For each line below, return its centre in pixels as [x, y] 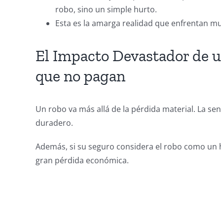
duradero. [54, 123]
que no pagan [80, 76]
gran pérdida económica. [82, 160]
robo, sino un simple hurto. [106, 9]
